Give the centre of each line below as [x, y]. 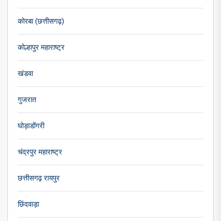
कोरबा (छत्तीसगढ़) [41, 21]
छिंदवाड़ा [28, 204]
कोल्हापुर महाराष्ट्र [41, 47]
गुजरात [27, 99]
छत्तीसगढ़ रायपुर [39, 178]
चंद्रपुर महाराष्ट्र [40, 152]
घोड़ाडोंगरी [31, 126]
